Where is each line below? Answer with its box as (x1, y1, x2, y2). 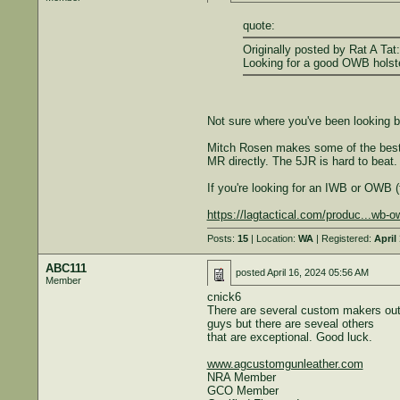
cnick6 (206, 290, 241, 304)
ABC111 (45, 262, 87, 275)
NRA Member (206, 371, 276, 384)
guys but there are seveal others (206, 317, 374, 330)
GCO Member (206, 384, 279, 397)
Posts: (206, 233, 237, 244)
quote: (242, 18, 275, 32)
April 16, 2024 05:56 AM (266, 267, 369, 278)
